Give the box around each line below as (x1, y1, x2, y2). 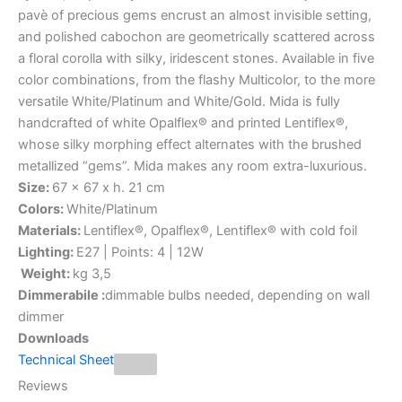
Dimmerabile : (18, 286, 105, 303)
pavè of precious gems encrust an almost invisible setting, (18, 6, 371, 23)
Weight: (18, 265, 73, 282)
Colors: (18, 200, 66, 217)
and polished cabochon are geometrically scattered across (18, 28, 375, 45)
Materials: (18, 222, 83, 239)
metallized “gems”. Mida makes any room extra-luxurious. (18, 157, 367, 174)
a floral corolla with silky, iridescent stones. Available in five (18, 49, 374, 66)
